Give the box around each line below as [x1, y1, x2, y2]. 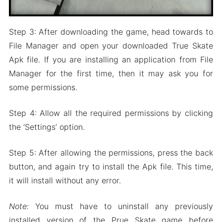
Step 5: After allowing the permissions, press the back [8, 147, 214, 158]
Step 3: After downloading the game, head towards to [8, 26, 214, 37]
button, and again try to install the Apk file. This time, [8, 161, 214, 171]
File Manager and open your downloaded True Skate [8, 40, 214, 51]
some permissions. [8, 82, 77, 92]
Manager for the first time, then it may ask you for [8, 68, 214, 78]
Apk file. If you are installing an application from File [8, 54, 214, 64]
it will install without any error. [8, 175, 121, 185]
